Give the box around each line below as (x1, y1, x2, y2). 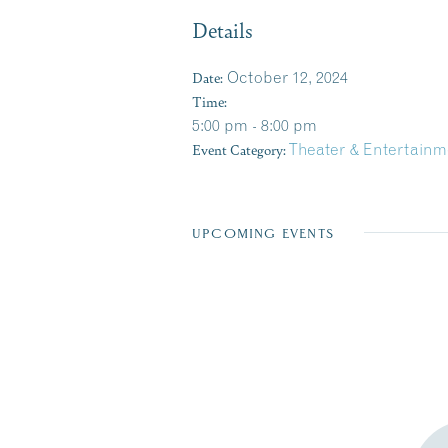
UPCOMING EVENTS (192, 226, 334, 241)
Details (192, 15, 253, 44)
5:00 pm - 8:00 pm (192, 115, 317, 135)
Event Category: (192, 139, 286, 159)
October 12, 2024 (227, 67, 348, 87)
